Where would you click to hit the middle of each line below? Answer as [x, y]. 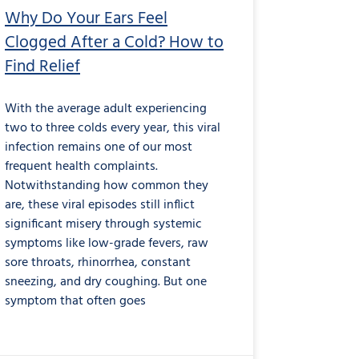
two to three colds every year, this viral [113, 129]
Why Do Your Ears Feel [86, 19]
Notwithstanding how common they [107, 186]
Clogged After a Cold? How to [114, 43]
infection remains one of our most [99, 148]
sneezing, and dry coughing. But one [106, 282]
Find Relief [42, 67]
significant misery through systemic [103, 225]
